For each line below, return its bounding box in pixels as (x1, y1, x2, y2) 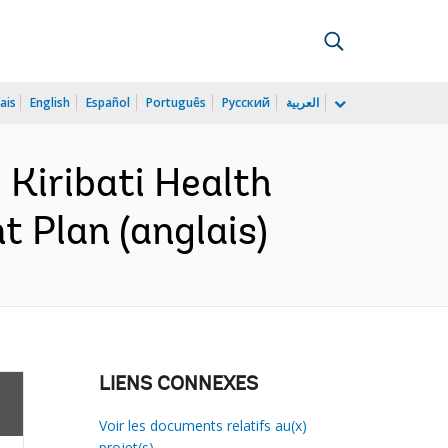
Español (86, 94, 130, 111)
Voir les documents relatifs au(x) (98, 416, 307, 435)
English (30, 94, 70, 111)
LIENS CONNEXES (98, 375, 258, 395)
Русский (222, 94, 270, 111)
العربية (286, 94, 319, 111)
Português (146, 94, 206, 111)
